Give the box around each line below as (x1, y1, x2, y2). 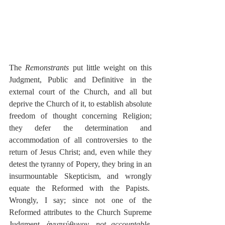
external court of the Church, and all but (9, 87, 152, 96)
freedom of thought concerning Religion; (9, 111, 152, 120)
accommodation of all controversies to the (9, 135, 152, 144)
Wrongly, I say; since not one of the (9, 195, 152, 204)
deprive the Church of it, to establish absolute (9, 99, 152, 108)
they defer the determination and (9, 123, 152, 132)
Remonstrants (25, 63, 69, 72)
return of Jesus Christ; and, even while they (9, 147, 152, 156)
